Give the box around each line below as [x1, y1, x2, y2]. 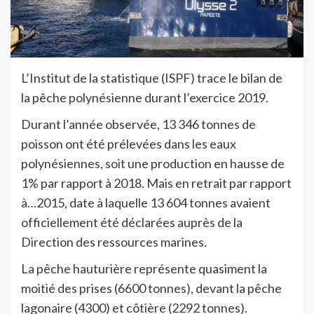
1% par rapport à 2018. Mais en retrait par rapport [21, 175, 292, 191]
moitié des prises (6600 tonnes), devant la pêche [21, 280, 282, 296]
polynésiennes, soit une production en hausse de [21, 156, 285, 172]
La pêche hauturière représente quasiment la [21, 261, 267, 277]
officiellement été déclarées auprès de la [21, 214, 243, 231]
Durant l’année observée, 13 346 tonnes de [21, 116, 256, 132]
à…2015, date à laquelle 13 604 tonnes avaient [21, 195, 271, 211]
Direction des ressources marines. [21, 234, 207, 250]
